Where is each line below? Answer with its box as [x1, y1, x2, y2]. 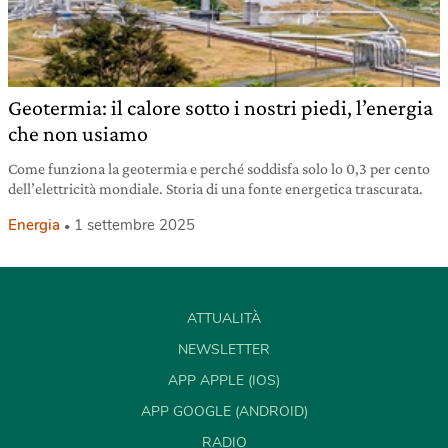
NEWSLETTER [178, 340, 270, 360]
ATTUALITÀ [187, 309, 261, 329]
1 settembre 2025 [74, 215, 195, 236]
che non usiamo [8, 121, 148, 147]
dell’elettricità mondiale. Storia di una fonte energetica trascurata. [8, 180, 423, 198]
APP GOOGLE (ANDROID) [140, 402, 308, 422]
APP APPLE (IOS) [168, 371, 280, 391]
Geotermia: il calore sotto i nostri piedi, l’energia [8, 95, 433, 121]
